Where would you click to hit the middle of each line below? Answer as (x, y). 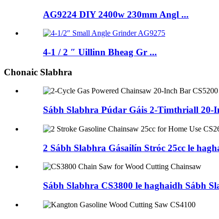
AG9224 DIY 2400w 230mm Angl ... (116, 14)
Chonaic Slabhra (38, 72)
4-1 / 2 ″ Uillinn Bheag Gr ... (100, 52)
